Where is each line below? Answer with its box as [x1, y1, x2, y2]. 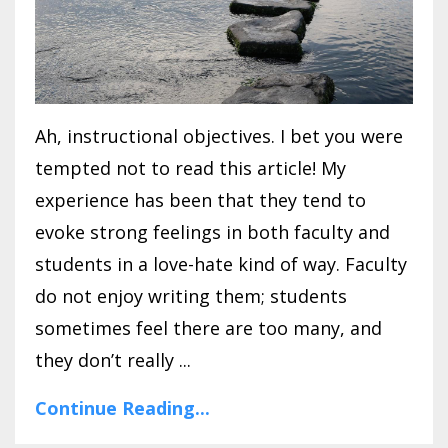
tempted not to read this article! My [35, 155, 346, 180]
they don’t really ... [35, 347, 191, 372]
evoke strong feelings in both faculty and [35, 219, 390, 244]
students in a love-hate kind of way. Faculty [35, 251, 407, 276]
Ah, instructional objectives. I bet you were [35, 123, 403, 148]
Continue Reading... [35, 395, 210, 420]
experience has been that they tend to [35, 187, 366, 212]
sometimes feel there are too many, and [35, 315, 382, 340]
